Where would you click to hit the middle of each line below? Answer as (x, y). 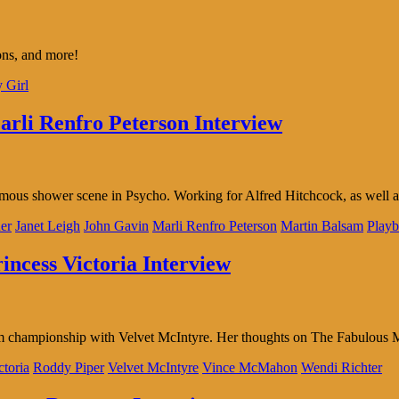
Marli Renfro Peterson (215, 226)
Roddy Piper (69, 368)
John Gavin (116, 226)
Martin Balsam (322, 226)
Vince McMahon (250, 368)
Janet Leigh (48, 226)
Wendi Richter (342, 368)
